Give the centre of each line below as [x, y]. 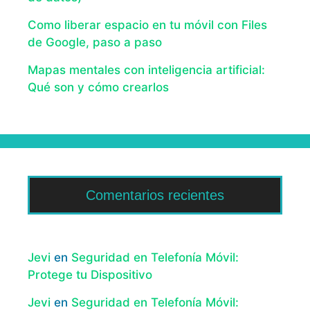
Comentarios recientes [155, 195]
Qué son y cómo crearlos [98, 88]
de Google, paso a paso [95, 43]
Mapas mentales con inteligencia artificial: [146, 70]
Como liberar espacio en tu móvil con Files [147, 25]
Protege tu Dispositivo [90, 275]
